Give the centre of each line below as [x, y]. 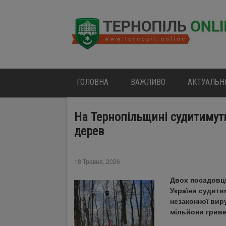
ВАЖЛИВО [148, 82]
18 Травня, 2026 [97, 161]
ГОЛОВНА [93, 82]
